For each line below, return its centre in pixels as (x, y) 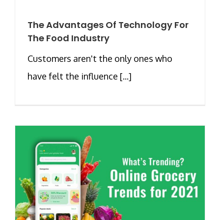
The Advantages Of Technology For (108, 25)
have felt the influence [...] (80, 76)
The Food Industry (69, 38)
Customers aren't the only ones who (100, 58)
